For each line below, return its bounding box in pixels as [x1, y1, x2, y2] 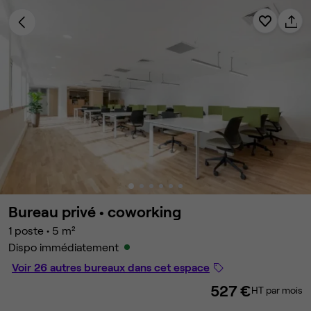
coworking [108, 202, 181, 220]
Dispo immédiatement [8, 240, 119, 253]
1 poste [8, 224, 44, 237]
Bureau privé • [8, 202, 108, 220]
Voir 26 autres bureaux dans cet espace [12, 260, 210, 274]
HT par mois [251, 284, 303, 296]
